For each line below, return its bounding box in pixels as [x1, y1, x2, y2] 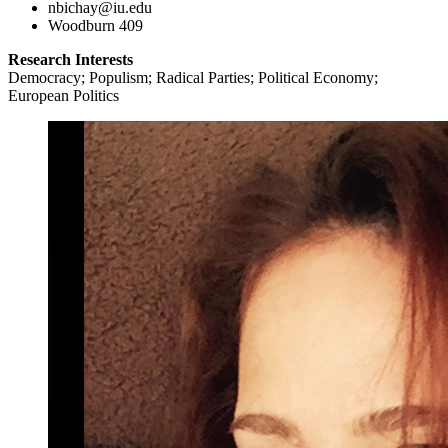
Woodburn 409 [48, 16, 143, 34]
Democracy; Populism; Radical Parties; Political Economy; [8, 68, 378, 86]
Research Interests [8, 50, 133, 68]
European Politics [8, 86, 119, 104]
